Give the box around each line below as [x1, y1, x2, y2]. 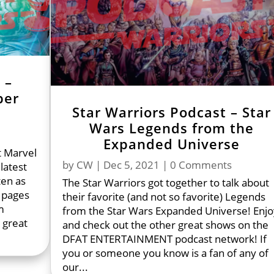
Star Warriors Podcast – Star [72, 102, 271, 121]
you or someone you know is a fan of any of [62, 245, 269, 260]
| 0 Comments [160, 157, 232, 172]
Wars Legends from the [89, 118, 254, 137]
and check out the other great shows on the [62, 217, 269, 232]
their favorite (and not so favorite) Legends [62, 189, 266, 204]
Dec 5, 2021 [103, 157, 160, 172]
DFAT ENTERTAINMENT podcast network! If [62, 231, 267, 246]
